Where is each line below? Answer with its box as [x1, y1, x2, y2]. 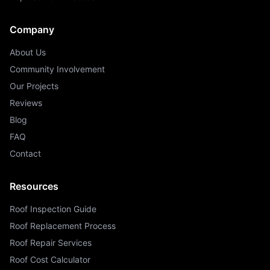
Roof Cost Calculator [10, 254, 90, 265]
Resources [10, 180, 58, 192]
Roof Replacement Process [10, 221, 116, 231]
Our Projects [10, 81, 58, 91]
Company [10, 24, 54, 36]
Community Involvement [10, 64, 105, 74]
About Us [10, 47, 46, 57]
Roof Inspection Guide [10, 204, 96, 214]
